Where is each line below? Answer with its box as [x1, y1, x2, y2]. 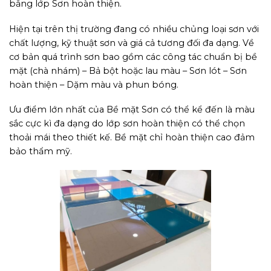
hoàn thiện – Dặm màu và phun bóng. [9, 79, 178, 90]
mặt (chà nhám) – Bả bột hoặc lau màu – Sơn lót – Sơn [9, 65, 247, 76]
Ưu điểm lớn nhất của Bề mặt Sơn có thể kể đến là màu [9, 104, 255, 116]
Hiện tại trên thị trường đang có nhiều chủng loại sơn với [9, 23, 259, 34]
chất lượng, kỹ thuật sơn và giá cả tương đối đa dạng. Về [9, 37, 254, 48]
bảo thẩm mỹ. [9, 146, 72, 157]
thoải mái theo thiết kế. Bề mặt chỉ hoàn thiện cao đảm [9, 132, 255, 143]
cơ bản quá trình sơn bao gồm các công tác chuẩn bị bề [9, 51, 257, 62]
